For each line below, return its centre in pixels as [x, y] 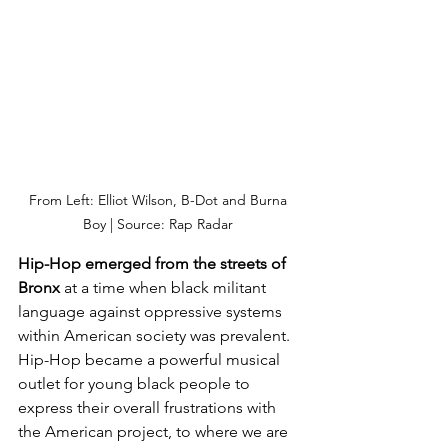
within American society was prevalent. [156, 336]
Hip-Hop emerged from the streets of [154, 264]
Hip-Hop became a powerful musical [151, 360]
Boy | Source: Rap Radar [160, 224]
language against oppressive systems [152, 312]
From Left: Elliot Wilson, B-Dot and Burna [160, 200]
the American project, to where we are [155, 432]
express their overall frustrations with [149, 408]
